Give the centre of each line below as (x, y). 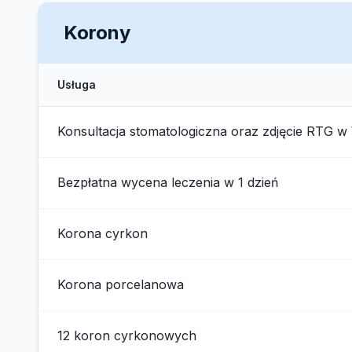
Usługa (77, 84)
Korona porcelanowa (121, 284)
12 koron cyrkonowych (127, 335)
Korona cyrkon (103, 233)
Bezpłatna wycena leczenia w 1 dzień (168, 182)
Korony (97, 33)
